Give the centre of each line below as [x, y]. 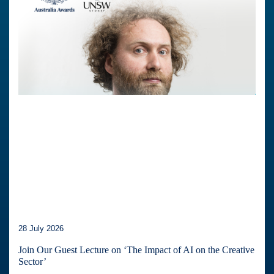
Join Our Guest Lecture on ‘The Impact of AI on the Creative [136, 250]
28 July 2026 [41, 229]
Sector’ [32, 262]
